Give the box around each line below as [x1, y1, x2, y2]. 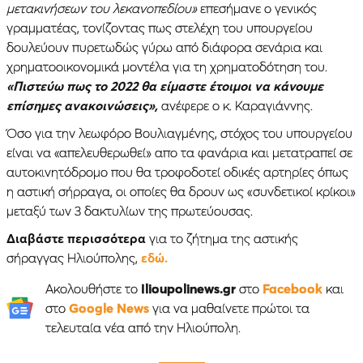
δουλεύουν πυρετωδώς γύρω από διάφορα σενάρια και [6, 38, 322, 55]
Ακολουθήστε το [45, 280, 141, 297]
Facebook [262, 280, 322, 297]
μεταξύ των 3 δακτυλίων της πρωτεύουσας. [6, 202, 253, 219]
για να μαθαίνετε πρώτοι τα [148, 299, 310, 316]
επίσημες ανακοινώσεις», [6, 96, 158, 113]
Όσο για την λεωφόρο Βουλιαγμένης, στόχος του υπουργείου [6, 124, 352, 141]
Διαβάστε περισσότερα [6, 229, 146, 246]
